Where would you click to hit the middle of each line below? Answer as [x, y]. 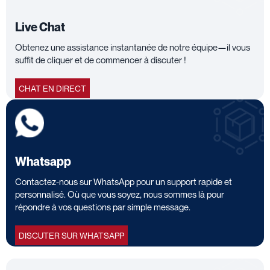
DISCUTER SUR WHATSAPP [71, 235]
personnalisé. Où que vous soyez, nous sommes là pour [120, 194]
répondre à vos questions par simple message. [103, 207]
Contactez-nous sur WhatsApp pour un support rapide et [124, 181]
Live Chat [40, 27]
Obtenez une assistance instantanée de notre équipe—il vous [133, 47]
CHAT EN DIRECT [52, 88]
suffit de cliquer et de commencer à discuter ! [101, 60]
